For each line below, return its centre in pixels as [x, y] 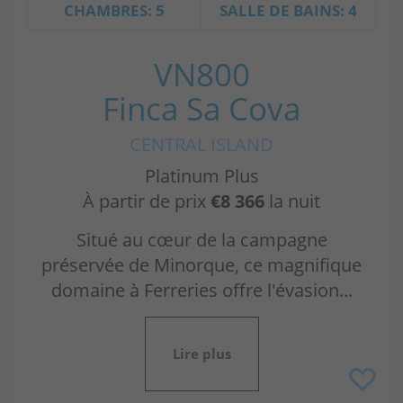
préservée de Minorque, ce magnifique [201, 265]
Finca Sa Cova [201, 109]
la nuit [292, 201]
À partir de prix [147, 201]
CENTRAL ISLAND [201, 145]
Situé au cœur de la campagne [201, 240]
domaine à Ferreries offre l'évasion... [201, 291]
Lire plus [201, 354]
